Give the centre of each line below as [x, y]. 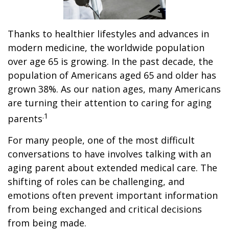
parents [25, 119]
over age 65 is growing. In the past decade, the [110, 61]
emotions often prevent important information [113, 195]
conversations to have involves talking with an [109, 154]
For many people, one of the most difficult [101, 140]
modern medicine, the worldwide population [106, 48]
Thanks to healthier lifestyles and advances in [108, 34]
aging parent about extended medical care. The [112, 168]
